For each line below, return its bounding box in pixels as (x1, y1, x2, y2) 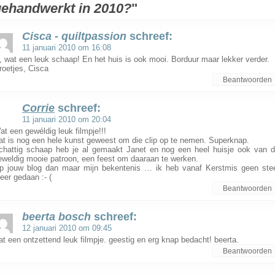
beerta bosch (22, 211, 91, 223)
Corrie (22, 102, 55, 114)
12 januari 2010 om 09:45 (22, 223, 112, 233)
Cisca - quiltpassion (22, 30, 126, 42)
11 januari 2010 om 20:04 (22, 115, 111, 124)
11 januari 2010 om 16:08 (22, 43, 111, 52)
